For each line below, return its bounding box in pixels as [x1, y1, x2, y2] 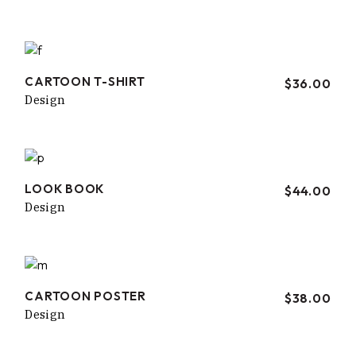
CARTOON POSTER [25, 288, 146, 304]
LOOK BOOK [25, 181, 105, 196]
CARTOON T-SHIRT [25, 74, 145, 89]
